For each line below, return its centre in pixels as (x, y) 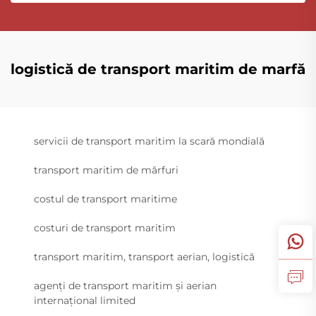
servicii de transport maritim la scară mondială (149, 141)
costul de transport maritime (105, 199)
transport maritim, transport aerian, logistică (144, 256)
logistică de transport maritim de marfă (158, 69)
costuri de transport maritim (105, 227)
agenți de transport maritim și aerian (125, 285)
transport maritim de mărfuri (106, 170)
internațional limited (85, 300)
